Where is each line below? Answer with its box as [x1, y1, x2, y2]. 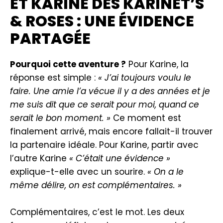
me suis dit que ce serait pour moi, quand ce [10, 99, 199, 111]
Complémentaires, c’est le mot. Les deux [10, 206, 184, 218]
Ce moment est [111, 112, 181, 124]
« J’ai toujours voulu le [98, 72, 191, 84]
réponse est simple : [10, 72, 98, 84]
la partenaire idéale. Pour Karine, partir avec [10, 139, 199, 151]
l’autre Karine [10, 152, 69, 164]
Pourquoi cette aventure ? [10, 58, 126, 70]
